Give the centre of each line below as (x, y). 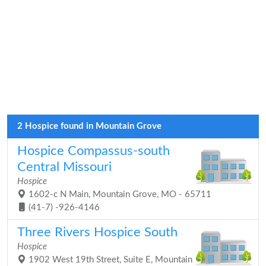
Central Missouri (64, 167)
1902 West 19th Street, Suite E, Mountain (109, 260)
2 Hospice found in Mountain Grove (89, 126)
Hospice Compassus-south (94, 151)
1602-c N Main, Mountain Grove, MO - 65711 (119, 194)
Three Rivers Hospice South (97, 232)
